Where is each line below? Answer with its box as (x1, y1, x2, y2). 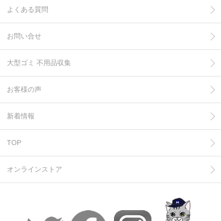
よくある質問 (7, 5, 48, 13)
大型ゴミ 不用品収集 (7, 58, 71, 67)
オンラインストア (7, 165, 62, 173)
